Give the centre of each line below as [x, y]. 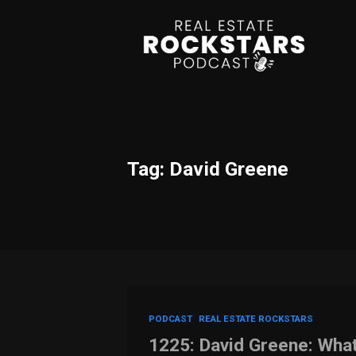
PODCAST [171, 319]
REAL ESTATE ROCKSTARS [256, 319]
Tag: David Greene [208, 168]
